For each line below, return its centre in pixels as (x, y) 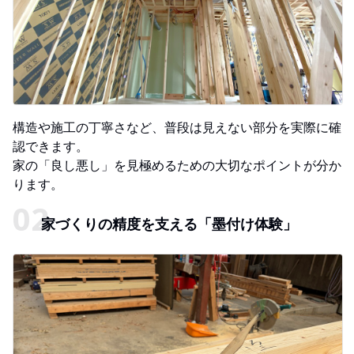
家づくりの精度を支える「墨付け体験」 (169, 223)
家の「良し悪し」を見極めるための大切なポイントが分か (177, 165)
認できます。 (51, 146)
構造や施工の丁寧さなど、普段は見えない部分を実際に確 (177, 127)
